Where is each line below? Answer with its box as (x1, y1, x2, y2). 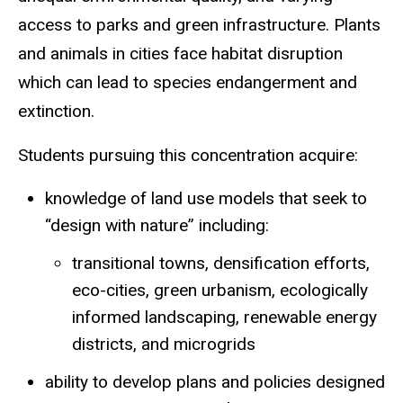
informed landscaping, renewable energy (72, 306, 377, 327)
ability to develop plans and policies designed (45, 371, 385, 392)
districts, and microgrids (72, 333, 255, 354)
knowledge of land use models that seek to (45, 187, 367, 209)
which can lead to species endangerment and (18, 72, 357, 94)
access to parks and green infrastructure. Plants (18, 14, 381, 36)
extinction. (18, 101, 94, 122)
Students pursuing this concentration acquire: (18, 145, 358, 166)
